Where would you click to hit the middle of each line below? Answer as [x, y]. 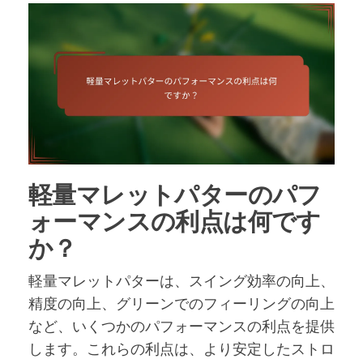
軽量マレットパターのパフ [175, 194]
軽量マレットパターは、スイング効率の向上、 [181, 280]
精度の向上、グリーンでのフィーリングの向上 [181, 303]
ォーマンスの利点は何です [175, 220]
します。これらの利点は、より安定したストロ [181, 348]
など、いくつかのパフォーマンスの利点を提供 [181, 325]
